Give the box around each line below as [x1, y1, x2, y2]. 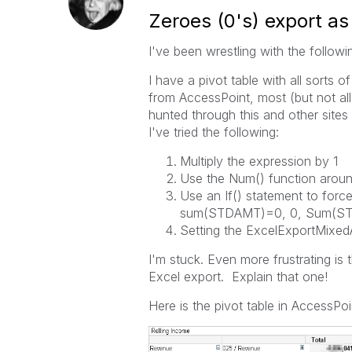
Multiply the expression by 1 [179, 153, 338, 169]
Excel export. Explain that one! [148, 269, 328, 284]
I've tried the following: [148, 124, 279, 140]
